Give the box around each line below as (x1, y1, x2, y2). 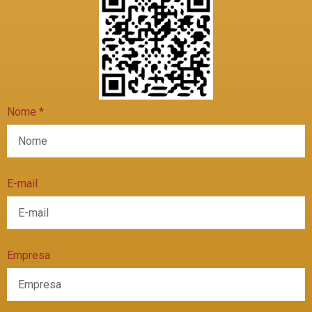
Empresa (7, 249, 50, 262)
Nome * (7, 105, 44, 118)
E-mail (7, 177, 38, 190)
